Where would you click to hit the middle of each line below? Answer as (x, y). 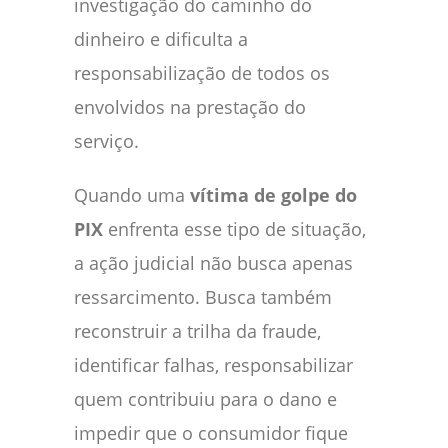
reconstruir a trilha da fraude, (197, 330)
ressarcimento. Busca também (203, 296)
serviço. (106, 140)
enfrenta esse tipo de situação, (234, 228)
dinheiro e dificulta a (161, 38)
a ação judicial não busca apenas (213, 262)
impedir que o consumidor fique (211, 432)
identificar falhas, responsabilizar (213, 364)
